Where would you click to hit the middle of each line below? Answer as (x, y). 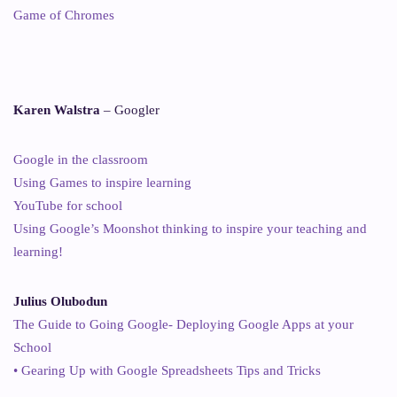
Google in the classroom (81, 159)
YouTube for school (68, 205)
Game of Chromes (64, 15)
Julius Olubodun (60, 301)
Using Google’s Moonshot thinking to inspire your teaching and (190, 228)
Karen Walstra (57, 109)
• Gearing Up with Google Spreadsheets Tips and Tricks (167, 370)
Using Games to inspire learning (102, 182)
